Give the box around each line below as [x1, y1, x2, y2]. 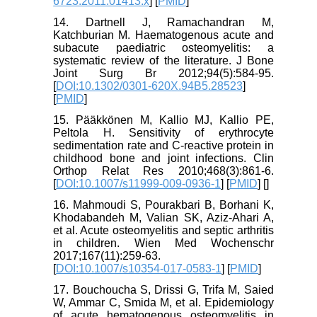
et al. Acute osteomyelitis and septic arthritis [53, 224, 274, 237]
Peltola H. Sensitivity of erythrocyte [53, 127, 274, 139]
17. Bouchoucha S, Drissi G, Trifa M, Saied [53, 284, 274, 296]
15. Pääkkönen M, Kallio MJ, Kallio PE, [53, 114, 274, 127]
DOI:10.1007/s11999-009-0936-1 [56, 178, 221, 190]
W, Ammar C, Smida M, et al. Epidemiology [53, 296, 274, 309]
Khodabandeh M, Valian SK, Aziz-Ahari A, [53, 212, 274, 224]
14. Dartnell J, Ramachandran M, [53, 16, 274, 29]
